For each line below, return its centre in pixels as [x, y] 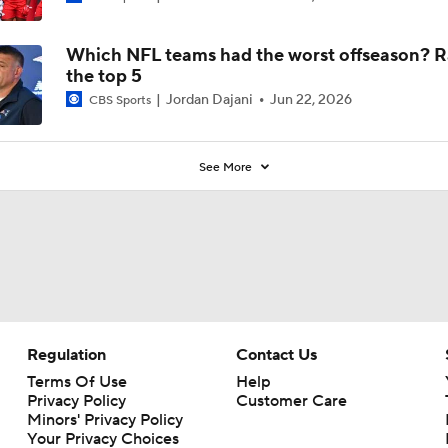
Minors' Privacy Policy [104, 419]
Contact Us [276, 354]
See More [227, 167]
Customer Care [291, 400]
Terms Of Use [76, 381]
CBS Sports [119, 100]
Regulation [66, 354]
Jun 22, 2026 [310, 99]
